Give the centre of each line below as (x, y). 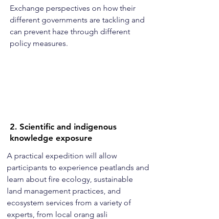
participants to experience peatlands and (78, 167)
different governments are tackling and (77, 20)
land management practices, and (64, 191)
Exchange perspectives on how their (73, 8)
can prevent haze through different (70, 32)
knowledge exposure (51, 138)
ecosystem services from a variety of (69, 203)
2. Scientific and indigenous (63, 127)
